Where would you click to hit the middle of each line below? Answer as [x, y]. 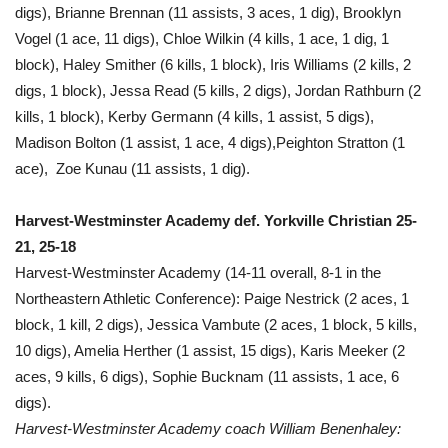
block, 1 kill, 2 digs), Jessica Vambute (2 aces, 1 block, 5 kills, [216, 324]
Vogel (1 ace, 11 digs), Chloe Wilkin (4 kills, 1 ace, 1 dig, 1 [202, 38]
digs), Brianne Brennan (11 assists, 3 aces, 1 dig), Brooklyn [208, 12]
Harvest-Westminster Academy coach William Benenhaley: [208, 428]
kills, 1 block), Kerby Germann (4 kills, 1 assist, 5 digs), [194, 116]
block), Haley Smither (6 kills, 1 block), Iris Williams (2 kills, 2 [213, 64]
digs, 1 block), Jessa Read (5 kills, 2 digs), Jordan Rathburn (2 [218, 90]
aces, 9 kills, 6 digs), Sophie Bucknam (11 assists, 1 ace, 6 [207, 376]
